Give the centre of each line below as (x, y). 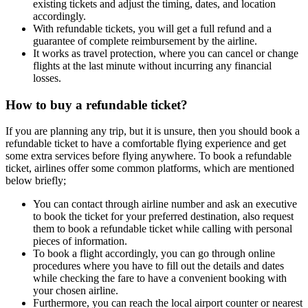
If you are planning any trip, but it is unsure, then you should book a (153, 131)
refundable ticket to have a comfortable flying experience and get (146, 144)
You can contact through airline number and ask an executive (165, 204)
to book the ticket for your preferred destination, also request (163, 217)
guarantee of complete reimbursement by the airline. (146, 41)
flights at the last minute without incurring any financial (152, 66)
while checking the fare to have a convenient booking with (160, 278)
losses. (48, 78)
